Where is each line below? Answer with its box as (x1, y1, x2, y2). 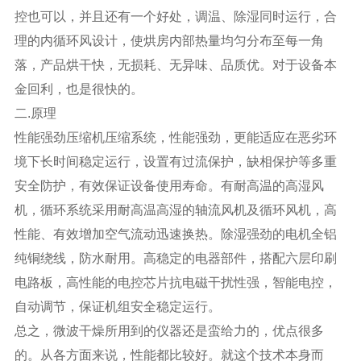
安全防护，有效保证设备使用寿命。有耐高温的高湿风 (14, 179, 324, 193)
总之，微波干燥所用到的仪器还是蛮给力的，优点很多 (14, 324, 324, 338)
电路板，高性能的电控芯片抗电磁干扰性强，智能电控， (14, 276, 337, 290)
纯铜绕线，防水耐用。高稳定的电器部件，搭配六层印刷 (14, 251, 337, 266)
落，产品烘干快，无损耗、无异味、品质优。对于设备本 (14, 58, 337, 73)
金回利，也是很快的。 (14, 82, 143, 97)
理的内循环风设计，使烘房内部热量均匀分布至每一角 (14, 34, 324, 48)
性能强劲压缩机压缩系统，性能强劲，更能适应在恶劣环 (14, 131, 337, 145)
